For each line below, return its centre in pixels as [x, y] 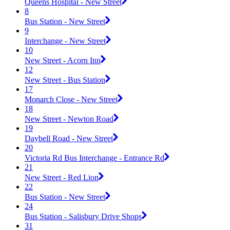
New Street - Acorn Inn [63, 60]
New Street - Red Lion [62, 177]
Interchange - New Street [65, 41]
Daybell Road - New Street [69, 138]
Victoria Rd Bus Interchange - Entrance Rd [94, 158]
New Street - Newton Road [69, 119]
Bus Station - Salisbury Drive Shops [83, 216]
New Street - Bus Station [65, 80]
